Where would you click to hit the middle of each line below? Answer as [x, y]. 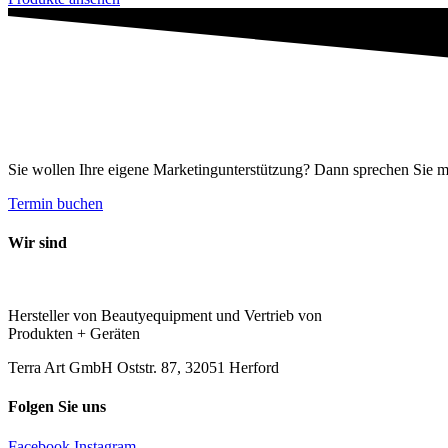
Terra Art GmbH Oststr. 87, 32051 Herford [143, 368]
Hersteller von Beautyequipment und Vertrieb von [165, 316]
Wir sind [37, 242]
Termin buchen [55, 203]
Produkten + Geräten [74, 334]
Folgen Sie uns [57, 407]
